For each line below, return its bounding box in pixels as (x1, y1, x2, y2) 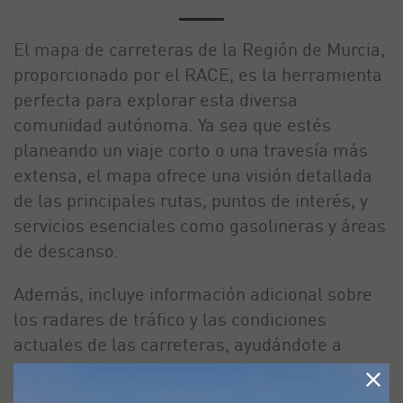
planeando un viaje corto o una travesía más (13, 139, 368, 161)
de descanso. (13, 239, 119, 262)
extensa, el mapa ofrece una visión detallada (13, 164, 372, 186)
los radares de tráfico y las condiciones (13, 308, 327, 330)
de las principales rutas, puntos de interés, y (13, 189, 368, 211)
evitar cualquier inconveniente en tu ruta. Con (13, 358, 379, 381)
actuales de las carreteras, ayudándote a (13, 333, 342, 355)
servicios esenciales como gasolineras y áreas (13, 214, 386, 237)
